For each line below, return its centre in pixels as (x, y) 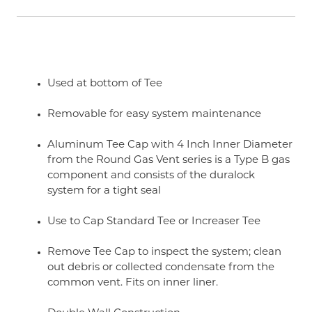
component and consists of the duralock (151, 176)
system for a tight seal (104, 191)
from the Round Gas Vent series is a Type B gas (169, 161)
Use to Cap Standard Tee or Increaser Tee (154, 222)
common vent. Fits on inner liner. (133, 283)
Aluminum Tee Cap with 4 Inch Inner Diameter (170, 145)
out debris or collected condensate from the (161, 268)
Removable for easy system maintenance (154, 115)
